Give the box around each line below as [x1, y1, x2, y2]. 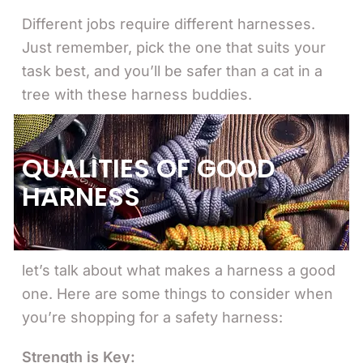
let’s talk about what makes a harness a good [22, 261, 335, 279]
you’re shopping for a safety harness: [22, 308, 283, 326]
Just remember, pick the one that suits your [22, 38, 326, 56]
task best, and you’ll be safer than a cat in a [22, 62, 322, 79]
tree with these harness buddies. [22, 85, 252, 103]
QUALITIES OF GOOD [22, 149, 275, 186]
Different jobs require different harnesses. [22, 15, 315, 32]
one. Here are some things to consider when [22, 284, 333, 302]
